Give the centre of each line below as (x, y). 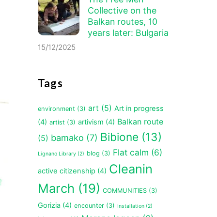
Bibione (119, 137)
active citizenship (66, 171)
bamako (67, 137)
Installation (131, 206)
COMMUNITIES (124, 190)
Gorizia (49, 205)
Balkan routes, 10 (123, 21)
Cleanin (131, 169)
